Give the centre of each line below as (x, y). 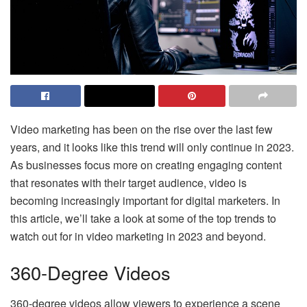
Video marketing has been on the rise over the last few (142, 129)
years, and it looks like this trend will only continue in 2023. (152, 147)
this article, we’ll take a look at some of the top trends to (143, 218)
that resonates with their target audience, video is (128, 182)
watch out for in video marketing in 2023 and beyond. (138, 236)
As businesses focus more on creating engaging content (146, 164)
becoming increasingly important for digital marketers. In (145, 200)
